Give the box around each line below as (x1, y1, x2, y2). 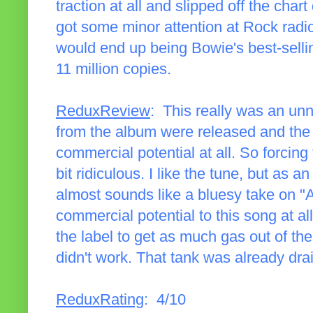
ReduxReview (56, 103, 150, 120)
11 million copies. (56, 61, 171, 78)
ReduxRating (56, 291, 144, 309)
